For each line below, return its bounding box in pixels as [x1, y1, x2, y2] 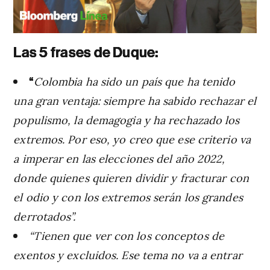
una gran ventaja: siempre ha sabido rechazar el [13, 92, 257, 108]
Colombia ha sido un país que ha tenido [33, 73, 236, 89]
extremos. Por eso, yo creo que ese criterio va [13, 131, 251, 146]
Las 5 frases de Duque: [13, 43, 159, 61]
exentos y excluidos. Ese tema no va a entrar [13, 246, 242, 262]
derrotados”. [13, 208, 76, 224]
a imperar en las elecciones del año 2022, [13, 150, 225, 166]
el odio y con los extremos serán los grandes [13, 189, 243, 204]
